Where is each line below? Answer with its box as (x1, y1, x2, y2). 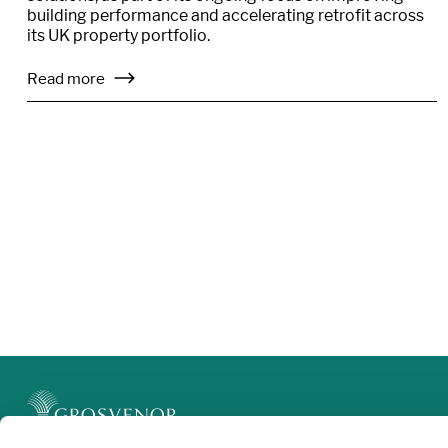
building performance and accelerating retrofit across (27, 6, 424, 26)
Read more (27, 69, 108, 89)
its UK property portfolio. (27, 26, 210, 46)
